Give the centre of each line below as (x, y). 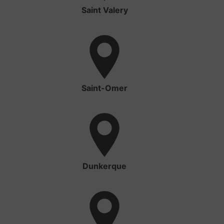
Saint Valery (104, 10)
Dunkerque (104, 166)
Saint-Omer (104, 88)
